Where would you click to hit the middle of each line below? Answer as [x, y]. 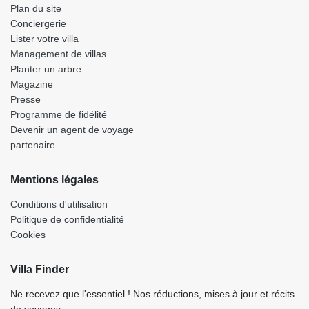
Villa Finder [40, 269]
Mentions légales [54, 179]
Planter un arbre [46, 69]
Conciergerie [38, 23]
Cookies [28, 234]
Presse [26, 99]
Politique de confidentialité [67, 219]
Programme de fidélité [59, 114]
